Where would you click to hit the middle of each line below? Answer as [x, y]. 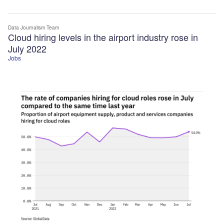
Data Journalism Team [33, 27]
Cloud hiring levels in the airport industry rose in [103, 37]
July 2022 [27, 48]
